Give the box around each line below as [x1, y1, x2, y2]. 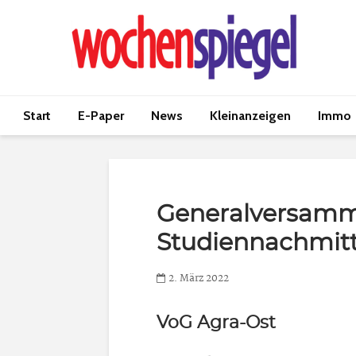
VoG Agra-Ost [157, 314, 276, 331]
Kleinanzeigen [210, 108, 291, 123]
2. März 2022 [168, 270, 229, 288]
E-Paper [78, 108, 124, 123]
